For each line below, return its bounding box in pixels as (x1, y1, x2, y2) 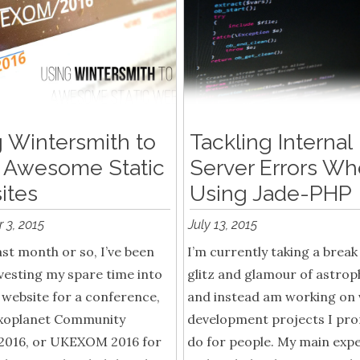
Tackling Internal (189, 129, 353, 155)
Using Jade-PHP (189, 181, 352, 207)
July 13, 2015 (188, 217, 258, 233)
